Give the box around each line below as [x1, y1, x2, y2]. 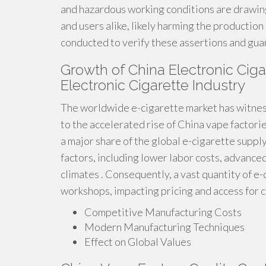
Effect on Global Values [84, 235, 191, 248]
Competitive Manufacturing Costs [84, 205, 242, 218]
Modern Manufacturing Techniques [84, 220, 245, 233]
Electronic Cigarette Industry [61, 77, 245, 94]
